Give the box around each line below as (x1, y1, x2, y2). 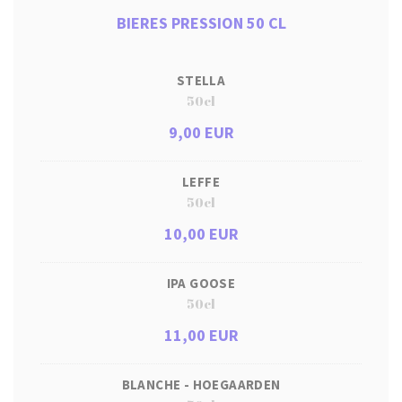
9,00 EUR (168, 122, 234, 143)
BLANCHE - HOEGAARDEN (121, 376, 281, 393)
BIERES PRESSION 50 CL (116, 13, 286, 33)
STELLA (176, 72, 226, 89)
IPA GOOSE (166, 275, 236, 292)
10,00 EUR (163, 223, 239, 244)
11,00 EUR (163, 325, 239, 345)
